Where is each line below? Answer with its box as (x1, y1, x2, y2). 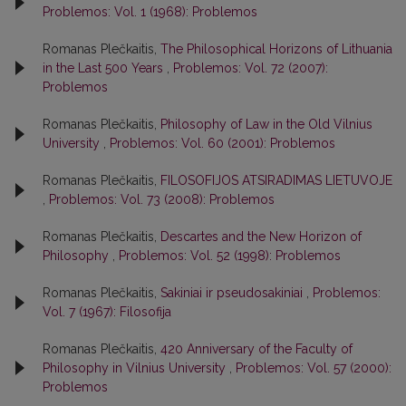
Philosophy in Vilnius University (43, 360, 229, 375)
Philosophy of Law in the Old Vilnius (160, 116, 372, 131)
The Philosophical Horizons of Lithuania (160, 41, 392, 56)
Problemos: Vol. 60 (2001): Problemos (110, 135, 335, 150)
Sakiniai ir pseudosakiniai (160, 285, 306, 300)
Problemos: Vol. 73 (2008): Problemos (49, 191, 275, 207)
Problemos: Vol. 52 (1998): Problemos (119, 247, 341, 263)
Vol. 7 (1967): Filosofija (43, 304, 171, 319)
